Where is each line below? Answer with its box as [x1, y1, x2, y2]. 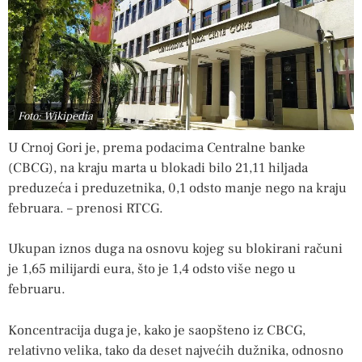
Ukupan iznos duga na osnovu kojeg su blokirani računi [8, 240, 343, 259]
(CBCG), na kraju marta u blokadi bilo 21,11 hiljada [8, 158, 308, 177]
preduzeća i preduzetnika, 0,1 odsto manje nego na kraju [8, 179, 347, 197]
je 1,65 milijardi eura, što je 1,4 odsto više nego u [8, 260, 296, 279]
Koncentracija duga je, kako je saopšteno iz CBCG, [8, 321, 305, 339]
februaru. [8, 280, 65, 299]
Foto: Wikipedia [18, 108, 93, 124]
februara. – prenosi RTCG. [8, 199, 163, 217]
